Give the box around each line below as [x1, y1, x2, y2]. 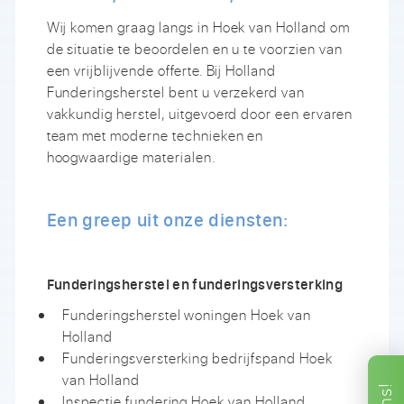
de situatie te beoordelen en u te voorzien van [46, 38, 343, 59]
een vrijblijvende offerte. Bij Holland [46, 60, 277, 80]
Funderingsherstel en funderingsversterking [46, 274, 344, 293]
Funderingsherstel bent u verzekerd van [46, 81, 306, 102]
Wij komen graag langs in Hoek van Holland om [46, 16, 350, 37]
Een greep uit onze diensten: [46, 207, 289, 232]
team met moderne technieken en [46, 124, 264, 145]
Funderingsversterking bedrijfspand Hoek [62, 347, 333, 368]
